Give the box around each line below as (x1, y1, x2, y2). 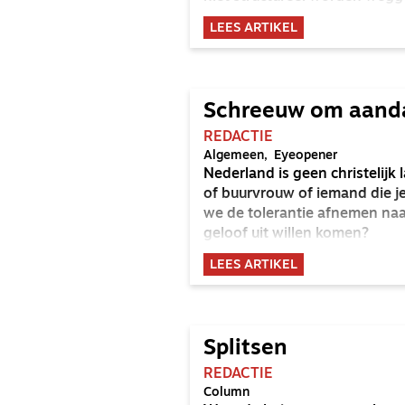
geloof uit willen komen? (203, 227, 369, 241)
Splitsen (203, 338, 287, 360)
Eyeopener (274, 149, 337, 163)
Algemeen (203, 149, 264, 163)
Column (203, 386, 250, 400)
